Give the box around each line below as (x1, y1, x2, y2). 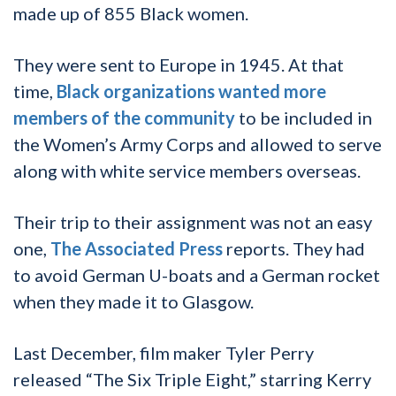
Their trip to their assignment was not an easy (13, 211, 372, 233)
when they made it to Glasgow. (13, 291, 254, 313)
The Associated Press (50, 238, 223, 260)
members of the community (13, 107, 235, 129)
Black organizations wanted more (57, 80, 326, 103)
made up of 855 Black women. (13, 3, 248, 25)
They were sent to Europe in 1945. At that (13, 54, 344, 76)
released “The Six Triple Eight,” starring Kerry (13, 369, 371, 391)
